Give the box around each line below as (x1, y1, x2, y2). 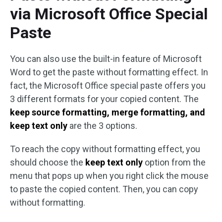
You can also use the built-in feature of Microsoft (10, 54, 202, 64)
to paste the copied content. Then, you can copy (10, 184, 198, 194)
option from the (143, 157, 206, 167)
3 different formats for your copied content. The (10, 94, 199, 104)
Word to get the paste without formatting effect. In (10, 67, 208, 77)
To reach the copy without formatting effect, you (10, 144, 200, 154)
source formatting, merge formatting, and (32, 107, 205, 117)
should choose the (10, 157, 85, 167)
